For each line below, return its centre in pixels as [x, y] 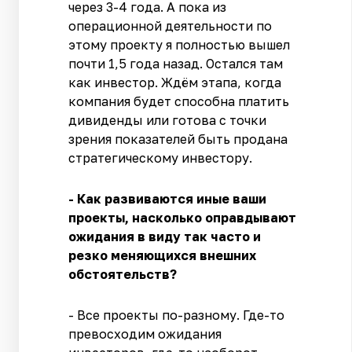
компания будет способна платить [179, 101]
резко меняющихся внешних [163, 255]
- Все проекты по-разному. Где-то [177, 315]
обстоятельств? [123, 274]
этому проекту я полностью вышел [180, 44]
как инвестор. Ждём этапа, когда [175, 82]
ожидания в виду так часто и [165, 236]
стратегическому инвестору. [161, 158]
